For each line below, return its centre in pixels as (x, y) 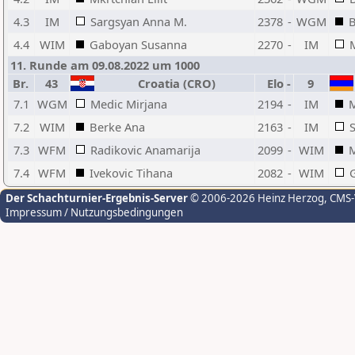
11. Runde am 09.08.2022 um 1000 (105, 65)
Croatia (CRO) (174, 83)
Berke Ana (117, 127)
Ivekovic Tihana (131, 173)
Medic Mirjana (129, 104)
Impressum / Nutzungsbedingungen (94, 212)
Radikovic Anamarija (145, 150)
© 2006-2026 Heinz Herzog (256, 198)
